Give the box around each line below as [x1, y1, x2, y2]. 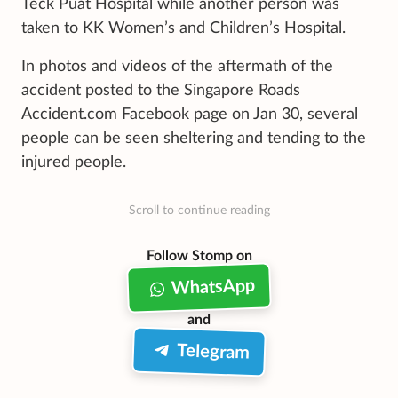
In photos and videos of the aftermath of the [21, 58, 333, 75]
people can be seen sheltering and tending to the [21, 130, 366, 147]
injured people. [21, 154, 126, 171]
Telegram [176, 341, 251, 362]
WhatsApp [171, 276, 256, 298]
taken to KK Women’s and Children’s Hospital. [21, 20, 346, 36]
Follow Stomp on [146, 248, 252, 263]
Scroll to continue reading [128, 204, 270, 218]
